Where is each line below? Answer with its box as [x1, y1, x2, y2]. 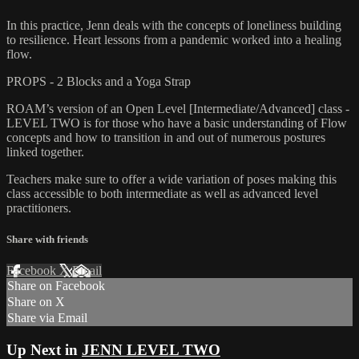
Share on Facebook [7, 279, 105, 293]
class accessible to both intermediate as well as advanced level [6, 186, 318, 200]
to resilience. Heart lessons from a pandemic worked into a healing [6, 32, 341, 46]
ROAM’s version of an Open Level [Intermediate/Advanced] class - [6, 101, 349, 115]
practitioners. [6, 200, 71, 215]
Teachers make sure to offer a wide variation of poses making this [6, 171, 337, 186]
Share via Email [7, 311, 87, 325]
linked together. [6, 144, 84, 159]
